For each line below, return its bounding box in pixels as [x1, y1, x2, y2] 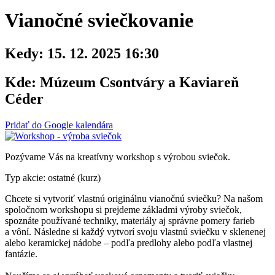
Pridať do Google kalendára [5, 119, 113, 130]
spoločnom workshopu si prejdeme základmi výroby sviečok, [5, 204, 242, 215]
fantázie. [5, 248, 37, 259]
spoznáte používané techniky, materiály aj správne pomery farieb [5, 215, 255, 226]
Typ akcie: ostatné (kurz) [5, 172, 101, 183]
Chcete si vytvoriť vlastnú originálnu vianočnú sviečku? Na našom [5, 193, 263, 204]
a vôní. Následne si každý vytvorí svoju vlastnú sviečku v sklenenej [5, 226, 266, 237]
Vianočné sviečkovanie [5, 9, 193, 32]
